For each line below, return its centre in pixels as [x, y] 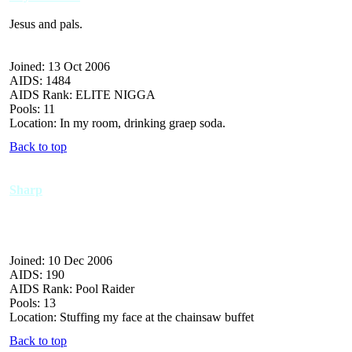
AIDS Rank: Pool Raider [72, 288]
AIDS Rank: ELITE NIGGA [82, 94]
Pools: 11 [32, 108]
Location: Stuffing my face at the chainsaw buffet [132, 317]
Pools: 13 [33, 302]
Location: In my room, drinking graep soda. [117, 123]
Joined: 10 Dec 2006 [61, 260]
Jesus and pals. [46, 24]
